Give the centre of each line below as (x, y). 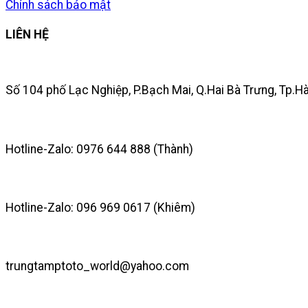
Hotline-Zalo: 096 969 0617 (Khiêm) (100, 207)
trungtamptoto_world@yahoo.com (97, 266)
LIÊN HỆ (27, 35)
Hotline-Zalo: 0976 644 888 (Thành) (99, 149)
